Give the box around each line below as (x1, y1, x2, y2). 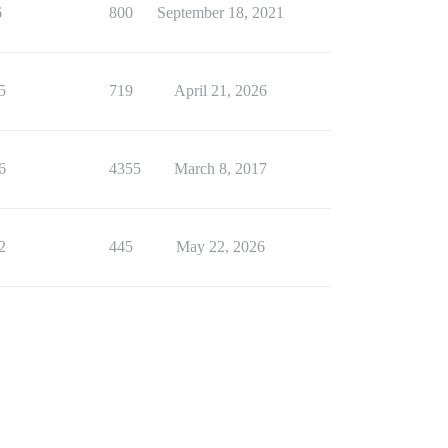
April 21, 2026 (173, 81, 267, 99)
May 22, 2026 (175, 237, 265, 255)
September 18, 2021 (156, 3, 284, 21)
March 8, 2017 (173, 159, 267, 177)
